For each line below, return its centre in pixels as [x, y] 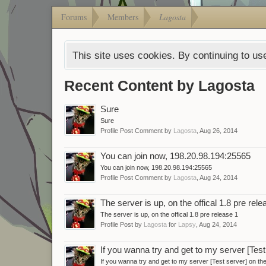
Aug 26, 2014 [218, 130]
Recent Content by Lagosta [159, 85]
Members [123, 17]
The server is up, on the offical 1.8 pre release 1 [169, 214]
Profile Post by [122, 224]
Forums [74, 17]
